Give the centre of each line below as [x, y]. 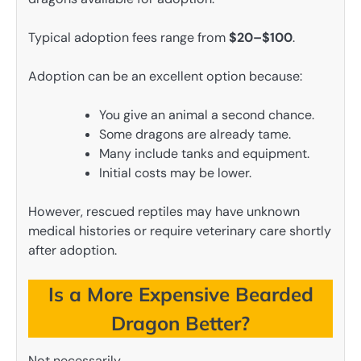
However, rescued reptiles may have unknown [164, 212]
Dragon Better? [180, 324]
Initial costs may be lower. [175, 173]
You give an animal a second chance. [207, 115]
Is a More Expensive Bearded [180, 295]
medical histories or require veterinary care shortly [180, 231]
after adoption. [73, 251]
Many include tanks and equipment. [204, 154]
